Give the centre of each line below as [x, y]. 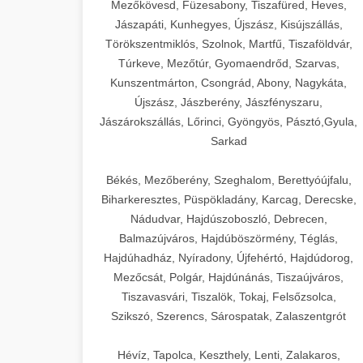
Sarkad [228, 141]
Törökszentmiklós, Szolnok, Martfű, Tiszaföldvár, [228, 44]
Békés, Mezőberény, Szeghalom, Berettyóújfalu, [228, 180]
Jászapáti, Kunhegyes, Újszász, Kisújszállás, [228, 24]
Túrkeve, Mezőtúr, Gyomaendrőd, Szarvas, [228, 63]
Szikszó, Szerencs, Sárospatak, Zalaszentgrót [228, 316]
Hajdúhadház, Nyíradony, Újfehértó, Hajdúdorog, [228, 258]
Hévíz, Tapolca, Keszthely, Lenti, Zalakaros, [228, 355]
